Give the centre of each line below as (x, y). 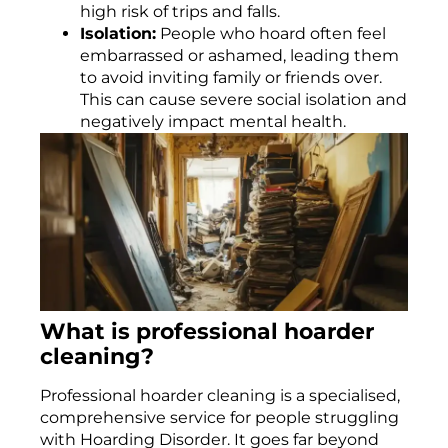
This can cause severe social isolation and (243, 99)
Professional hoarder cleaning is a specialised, (220, 395)
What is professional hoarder (207, 330)
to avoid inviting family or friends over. (231, 77)
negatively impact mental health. (213, 121)
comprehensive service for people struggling (219, 417)
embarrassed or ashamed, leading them (239, 55)
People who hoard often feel (271, 33)
